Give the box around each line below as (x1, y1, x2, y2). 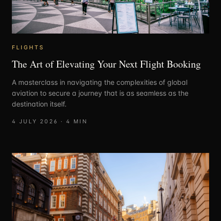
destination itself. (12, 100, 67, 109)
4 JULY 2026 (12, 118, 58, 125)
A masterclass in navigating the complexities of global (12, 78, 187, 87)
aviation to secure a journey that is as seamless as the (12, 89, 188, 98)
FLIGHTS (12, 44, 45, 51)
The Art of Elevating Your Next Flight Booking (12, 57, 201, 71)
